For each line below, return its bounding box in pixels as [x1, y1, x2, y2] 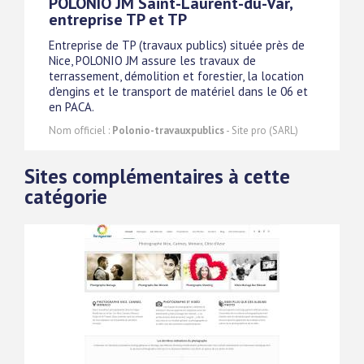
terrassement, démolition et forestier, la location [49, 67, 304, 84]
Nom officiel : [49, 123, 112, 137]
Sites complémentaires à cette [24, 163, 290, 190]
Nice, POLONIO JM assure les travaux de [49, 52, 256, 68]
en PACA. [49, 98, 94, 115]
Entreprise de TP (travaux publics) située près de [49, 37, 305, 53]
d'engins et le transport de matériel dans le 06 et [49, 83, 308, 99]
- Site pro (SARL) [224, 123, 298, 137]
